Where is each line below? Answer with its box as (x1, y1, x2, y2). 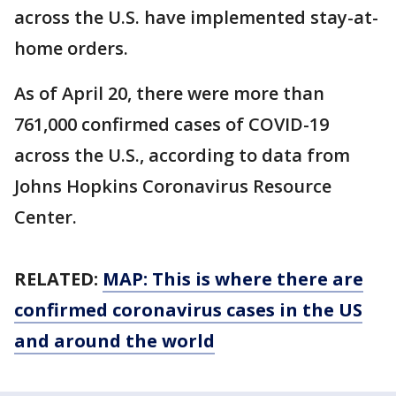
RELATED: (14, 267, 103, 291)
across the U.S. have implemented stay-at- (14, 5, 378, 29)
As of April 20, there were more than (14, 81, 324, 105)
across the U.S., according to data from (14, 143, 350, 167)
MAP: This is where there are (103, 267, 363, 291)
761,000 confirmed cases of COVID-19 (14, 112, 329, 136)
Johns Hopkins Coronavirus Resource (14, 174, 331, 198)
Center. (14, 205, 77, 229)
